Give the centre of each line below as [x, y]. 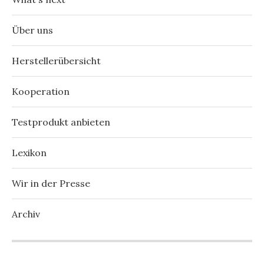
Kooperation [41, 91]
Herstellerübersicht [56, 60]
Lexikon [29, 152]
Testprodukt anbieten [61, 122]
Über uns [32, 30]
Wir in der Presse [51, 183]
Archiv [26, 214]
